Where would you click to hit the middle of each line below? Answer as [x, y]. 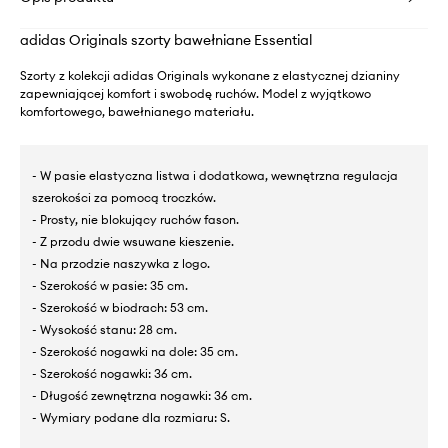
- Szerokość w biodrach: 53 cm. [120, 307]
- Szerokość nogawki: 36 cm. [112, 373]
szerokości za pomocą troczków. [124, 197]
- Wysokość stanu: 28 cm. [104, 329]
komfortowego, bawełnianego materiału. [137, 111]
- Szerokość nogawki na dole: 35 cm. [135, 351]
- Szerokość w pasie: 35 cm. [110, 285]
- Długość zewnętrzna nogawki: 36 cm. [142, 395]
